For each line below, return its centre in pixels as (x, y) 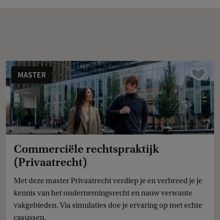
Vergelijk (203, 74)
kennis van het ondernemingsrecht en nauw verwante (103, 193)
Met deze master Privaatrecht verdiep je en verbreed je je (108, 180)
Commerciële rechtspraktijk (86, 149)
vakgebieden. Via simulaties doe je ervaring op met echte (108, 205)
